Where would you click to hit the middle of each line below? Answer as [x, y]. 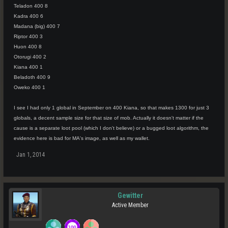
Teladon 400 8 [31, 6]
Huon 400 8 [28, 47]
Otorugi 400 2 [30, 57]
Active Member [130, 205]
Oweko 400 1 [30, 87]
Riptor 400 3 [28, 36]
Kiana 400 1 [28, 67]
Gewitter [130, 195]
